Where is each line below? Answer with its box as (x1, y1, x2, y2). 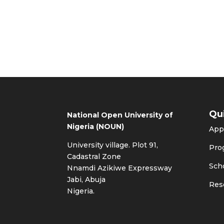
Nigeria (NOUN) (67, 121, 124, 131)
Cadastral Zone (67, 151, 121, 161)
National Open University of (67, 110, 173, 119)
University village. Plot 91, (67, 140, 158, 149)
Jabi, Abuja (67, 174, 106, 184)
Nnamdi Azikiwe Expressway (67, 163, 172, 172)
